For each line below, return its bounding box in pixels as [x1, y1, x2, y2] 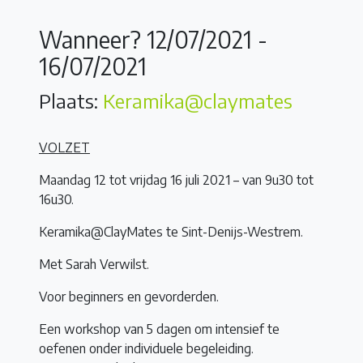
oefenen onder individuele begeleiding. [39, 340, 257, 357]
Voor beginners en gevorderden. [39, 288, 219, 305]
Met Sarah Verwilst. [39, 256, 152, 273]
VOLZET [39, 139, 90, 156]
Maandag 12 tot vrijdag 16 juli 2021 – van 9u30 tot [39, 172, 314, 189]
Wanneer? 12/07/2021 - [39, 24, 267, 53]
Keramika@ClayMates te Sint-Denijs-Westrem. [39, 224, 303, 241]
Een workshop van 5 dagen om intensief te [39, 321, 280, 338]
